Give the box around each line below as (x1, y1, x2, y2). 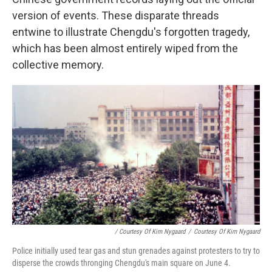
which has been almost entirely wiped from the (12, 42, 238, 55)
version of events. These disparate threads (12, 9, 219, 22)
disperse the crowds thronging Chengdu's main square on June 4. (12, 257, 231, 268)
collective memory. (12, 58, 104, 72)
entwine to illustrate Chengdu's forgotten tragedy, (12, 25, 250, 39)
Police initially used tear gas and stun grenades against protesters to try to (12, 245, 260, 256)
